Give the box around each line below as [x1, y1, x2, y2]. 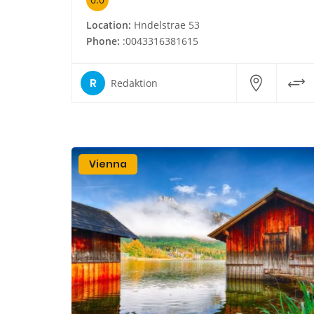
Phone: [86, 34, 120, 48]
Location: [86, 18, 131, 32]
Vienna [89, 157, 127, 172]
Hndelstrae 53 [131, 18, 200, 32]
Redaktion [111, 76, 158, 90]
